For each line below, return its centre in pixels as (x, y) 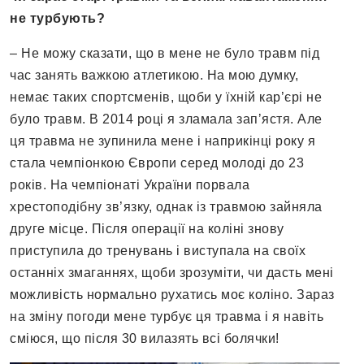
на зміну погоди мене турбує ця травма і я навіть (167, 317)
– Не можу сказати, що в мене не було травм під (165, 54)
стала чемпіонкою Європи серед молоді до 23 (157, 163)
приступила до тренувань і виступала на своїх (158, 251)
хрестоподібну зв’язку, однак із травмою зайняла (166, 207)
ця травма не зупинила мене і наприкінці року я (162, 141)
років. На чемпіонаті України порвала (130, 185)
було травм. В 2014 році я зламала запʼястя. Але (166, 119)
